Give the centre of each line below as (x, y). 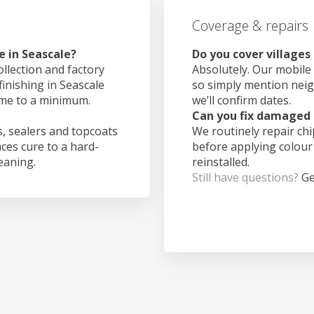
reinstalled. (221, 162)
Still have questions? (247, 177)
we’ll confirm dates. (241, 100)
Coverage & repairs (250, 26)
